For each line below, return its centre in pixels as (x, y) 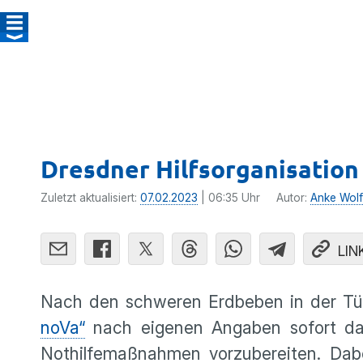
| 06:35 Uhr (229, 198)
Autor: (293, 198)
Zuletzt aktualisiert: (90, 198)
